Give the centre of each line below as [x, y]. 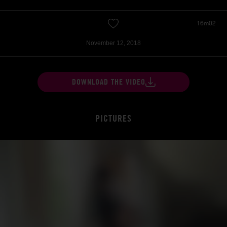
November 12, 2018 [113, 43]
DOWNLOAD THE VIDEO [108, 82]
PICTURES [113, 119]
